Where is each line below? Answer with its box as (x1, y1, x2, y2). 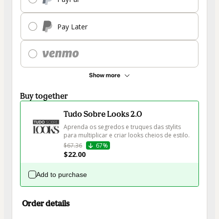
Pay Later (57, 22, 88, 31)
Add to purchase (36, 171, 87, 179)
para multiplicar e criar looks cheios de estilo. (64, 131, 190, 140)
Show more (89, 72, 120, 79)
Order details (22, 198, 69, 209)
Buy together (20, 91, 68, 101)
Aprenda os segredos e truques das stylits (64, 123, 182, 131)
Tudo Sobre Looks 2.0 (64, 109, 142, 119)
